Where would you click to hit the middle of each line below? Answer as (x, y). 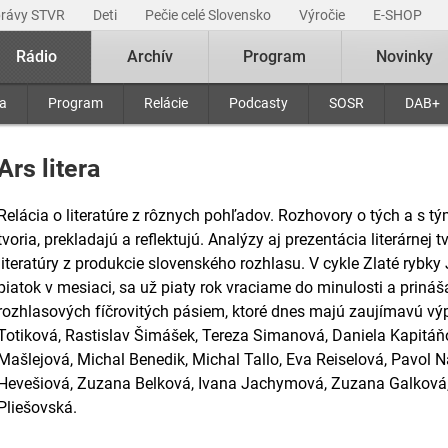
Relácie (166, 103)
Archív (150, 56)
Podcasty (258, 103)
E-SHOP (399, 15)
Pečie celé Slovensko (209, 15)
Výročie (323, 15)
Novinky (405, 56)
